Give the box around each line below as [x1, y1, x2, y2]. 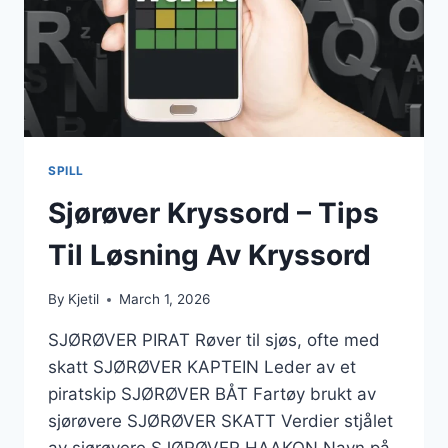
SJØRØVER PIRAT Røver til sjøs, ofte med [48, 330, 380, 351]
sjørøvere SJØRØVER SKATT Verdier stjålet [48, 411, 393, 432]
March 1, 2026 [119, 291, 211, 308]
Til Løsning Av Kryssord [48, 237, 371, 272]
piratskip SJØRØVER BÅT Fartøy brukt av [48, 384, 376, 405]
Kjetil [68, 291, 100, 308]
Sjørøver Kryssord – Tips [48, 195, 379, 230]
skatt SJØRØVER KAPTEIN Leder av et [48, 357, 356, 378]
